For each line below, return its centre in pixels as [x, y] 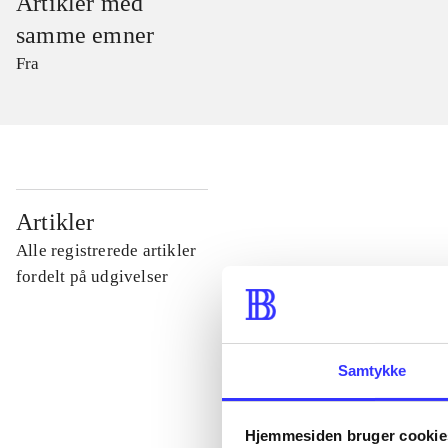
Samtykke [372, 370]
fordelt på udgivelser [92, 277]
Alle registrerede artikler [106, 251]
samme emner [85, 35]
